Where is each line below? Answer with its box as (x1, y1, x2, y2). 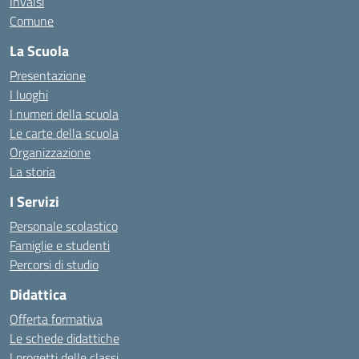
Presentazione (10, 66, 86, 85)
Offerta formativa (10, 309, 103, 329)
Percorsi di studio (10, 255, 99, 274)
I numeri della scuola (10, 104, 119, 123)
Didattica (10, 284, 67, 305)
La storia (10, 162, 55, 181)
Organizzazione (10, 143, 91, 162)
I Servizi (10, 191, 59, 212)
